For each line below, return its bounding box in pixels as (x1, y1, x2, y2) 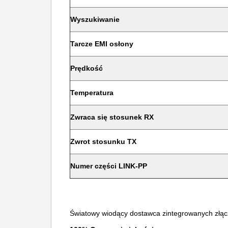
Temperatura (70, 89, 113, 97)
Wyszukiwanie (70, 15, 120, 23)
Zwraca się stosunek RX (70, 113, 154, 121)
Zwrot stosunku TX (70, 137, 136, 146)
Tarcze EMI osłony (70, 40, 133, 48)
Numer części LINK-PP (70, 162, 147, 170)
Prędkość (70, 64, 103, 72)
